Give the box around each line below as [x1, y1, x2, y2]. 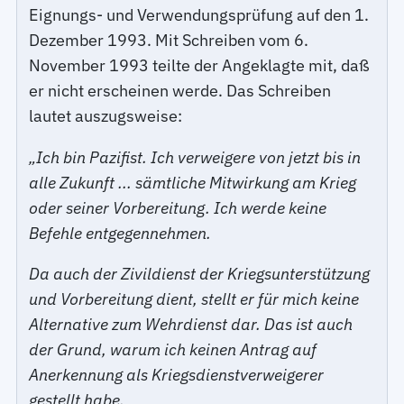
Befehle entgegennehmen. [29, 222, 212, 243]
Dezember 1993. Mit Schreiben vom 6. [29, 29, 309, 50]
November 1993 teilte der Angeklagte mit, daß [29, 54, 371, 76]
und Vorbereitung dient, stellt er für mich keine [29, 289, 360, 310]
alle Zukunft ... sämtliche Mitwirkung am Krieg [29, 171, 357, 193]
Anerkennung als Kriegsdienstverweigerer [29, 364, 325, 386]
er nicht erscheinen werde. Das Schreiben [29, 79, 332, 101]
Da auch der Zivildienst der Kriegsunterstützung [29, 263, 371, 285]
